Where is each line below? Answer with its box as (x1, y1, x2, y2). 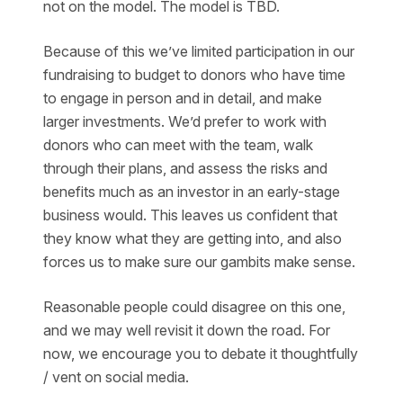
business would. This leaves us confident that (43, 206, 337, 224)
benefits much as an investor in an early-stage (43, 183, 340, 201)
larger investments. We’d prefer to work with (43, 112, 327, 130)
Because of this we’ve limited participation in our (43, 42, 354, 60)
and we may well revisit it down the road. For (43, 321, 330, 339)
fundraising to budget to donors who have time (43, 66, 345, 84)
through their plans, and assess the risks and (43, 159, 327, 177)
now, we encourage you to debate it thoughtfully (43, 345, 358, 363)
